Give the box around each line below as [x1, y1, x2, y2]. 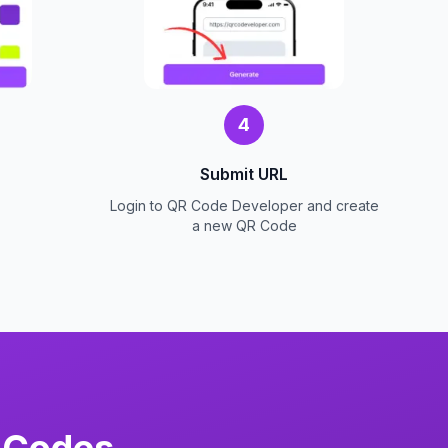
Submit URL [200, 163, 288, 184]
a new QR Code [191, 216, 297, 234]
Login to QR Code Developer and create [109, 196, 379, 214]
